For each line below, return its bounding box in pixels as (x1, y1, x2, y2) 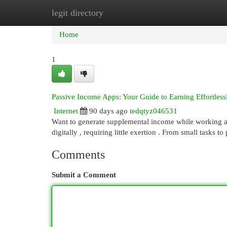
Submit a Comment (52, 171, 116, 179)
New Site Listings (101, 9, 157, 17)
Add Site (172, 9, 199, 17)
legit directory (52, 8, 103, 18)
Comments (52, 148, 105, 161)
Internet (54, 107, 78, 115)
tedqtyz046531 (130, 107, 177, 115)
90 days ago (89, 107, 128, 115)
